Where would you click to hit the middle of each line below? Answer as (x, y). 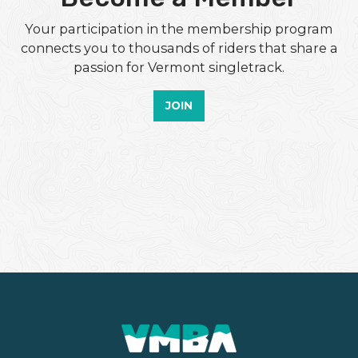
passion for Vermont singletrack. (179, 68)
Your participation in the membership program (179, 29)
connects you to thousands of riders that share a (179, 48)
